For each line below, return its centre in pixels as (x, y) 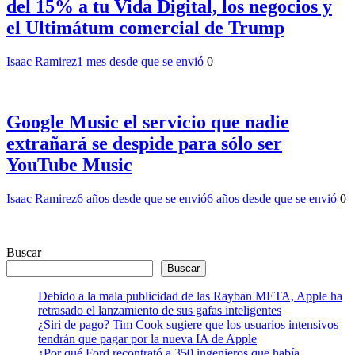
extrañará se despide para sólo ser (144, 143)
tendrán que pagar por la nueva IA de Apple (147, 338)
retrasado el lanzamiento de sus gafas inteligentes (160, 310)
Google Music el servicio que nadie (148, 122)
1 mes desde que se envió (140, 61)
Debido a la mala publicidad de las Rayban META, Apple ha (190, 296)
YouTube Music (69, 164)
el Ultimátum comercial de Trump (145, 27)
